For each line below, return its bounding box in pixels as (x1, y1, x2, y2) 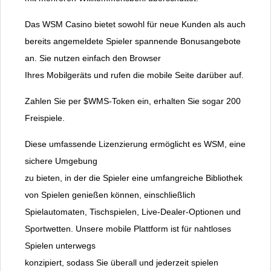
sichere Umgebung (25, 156, 97, 166)
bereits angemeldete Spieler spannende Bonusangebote (25, 36, 241, 47)
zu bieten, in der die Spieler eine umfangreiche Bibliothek (25, 173, 243, 183)
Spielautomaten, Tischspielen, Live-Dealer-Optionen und (25, 207, 241, 217)
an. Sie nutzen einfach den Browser (25, 53, 161, 64)
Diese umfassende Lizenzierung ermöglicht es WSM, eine (25, 139, 246, 149)
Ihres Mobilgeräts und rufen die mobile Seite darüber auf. (25, 70, 244, 80)
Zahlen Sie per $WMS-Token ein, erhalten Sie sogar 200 (25, 96, 241, 106)
